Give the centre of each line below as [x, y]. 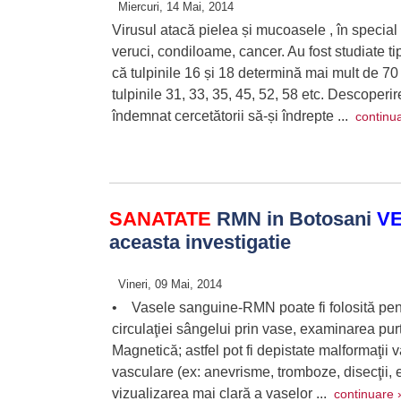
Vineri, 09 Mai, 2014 [170, 284]
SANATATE [160, 219]
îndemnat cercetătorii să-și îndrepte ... [234, 116]
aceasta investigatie [200, 242]
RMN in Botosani [294, 219]
